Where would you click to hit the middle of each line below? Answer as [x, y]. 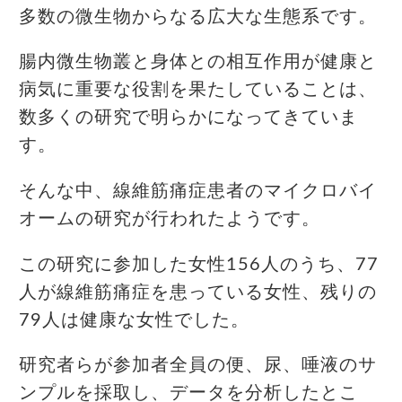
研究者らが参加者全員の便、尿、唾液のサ [198, 366]
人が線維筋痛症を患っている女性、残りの [198, 292]
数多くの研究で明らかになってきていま [188, 118]
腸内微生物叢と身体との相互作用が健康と [198, 62]
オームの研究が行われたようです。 [170, 218]
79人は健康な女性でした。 [134, 320]
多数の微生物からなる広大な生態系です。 [198, 17]
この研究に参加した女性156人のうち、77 [199, 264]
